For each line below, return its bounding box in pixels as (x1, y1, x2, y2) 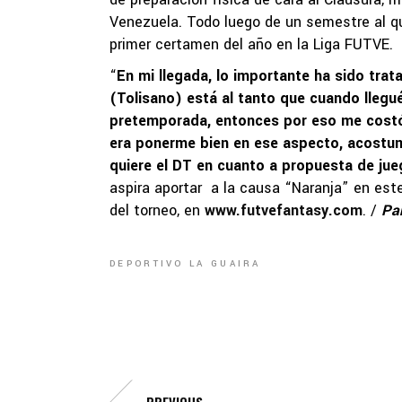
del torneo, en (109, 199, 205, 221)
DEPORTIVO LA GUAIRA (109, 258, 261, 271)
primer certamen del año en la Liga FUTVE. (109, 33, 393, 55)
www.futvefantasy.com (205, 199, 363, 221)
